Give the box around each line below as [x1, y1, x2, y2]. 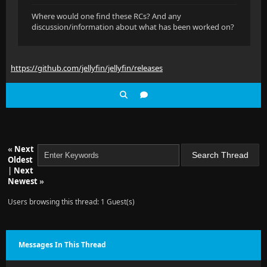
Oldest [8, 154, 33, 165]
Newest [8, 176, 38, 187]
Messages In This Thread [18, 240, 106, 250]
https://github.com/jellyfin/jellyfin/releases [11, 63, 163, 73]
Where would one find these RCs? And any [32, 11, 181, 21]
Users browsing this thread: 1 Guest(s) [8, 197, 135, 207]
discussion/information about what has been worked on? [32, 21, 234, 32]
